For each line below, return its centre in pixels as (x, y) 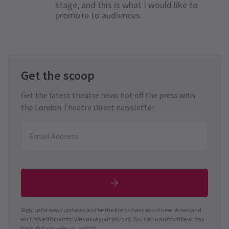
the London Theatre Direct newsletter (88, 107)
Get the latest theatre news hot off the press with (108, 95)
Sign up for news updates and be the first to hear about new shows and (111, 210)
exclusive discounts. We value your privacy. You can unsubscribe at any (113, 219)
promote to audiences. (100, 15)
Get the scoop (58, 75)
